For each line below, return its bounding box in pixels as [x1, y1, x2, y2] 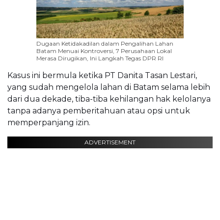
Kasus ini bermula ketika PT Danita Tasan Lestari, [7, 71, 197, 81]
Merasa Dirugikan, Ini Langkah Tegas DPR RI [36, 55, 164, 62]
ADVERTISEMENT [84, 138, 136, 146]
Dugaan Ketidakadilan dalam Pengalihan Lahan [36, 40, 173, 48]
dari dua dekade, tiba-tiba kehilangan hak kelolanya [7, 94, 211, 104]
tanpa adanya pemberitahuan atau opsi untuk [7, 106, 190, 116]
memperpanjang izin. [7, 118, 90, 128]
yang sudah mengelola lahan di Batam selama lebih [7, 82, 210, 92]
